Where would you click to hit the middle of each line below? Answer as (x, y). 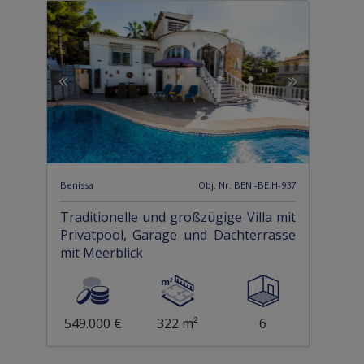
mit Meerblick (101, 253)
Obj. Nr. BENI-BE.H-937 (247, 185)
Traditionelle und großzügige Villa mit (178, 217)
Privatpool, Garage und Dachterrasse (178, 235)
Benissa (76, 185)
